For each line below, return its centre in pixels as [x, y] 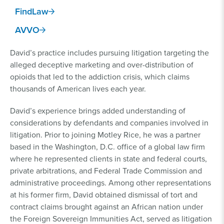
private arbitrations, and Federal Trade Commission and [106, 170]
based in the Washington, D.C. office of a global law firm [107, 146]
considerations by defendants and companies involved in [109, 122]
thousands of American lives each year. [79, 88]
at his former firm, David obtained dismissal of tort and [104, 194]
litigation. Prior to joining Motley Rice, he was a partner [105, 134]
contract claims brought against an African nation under [106, 206]
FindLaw [32, 11]
